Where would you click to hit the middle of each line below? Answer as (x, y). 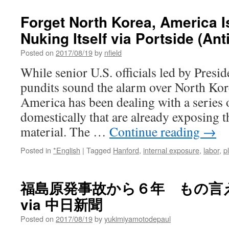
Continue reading (156, 131)
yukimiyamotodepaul (138, 219)
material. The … (65, 131)
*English (67, 150)
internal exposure (171, 150)
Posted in (36, 150)
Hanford (126, 150)
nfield (113, 52)
